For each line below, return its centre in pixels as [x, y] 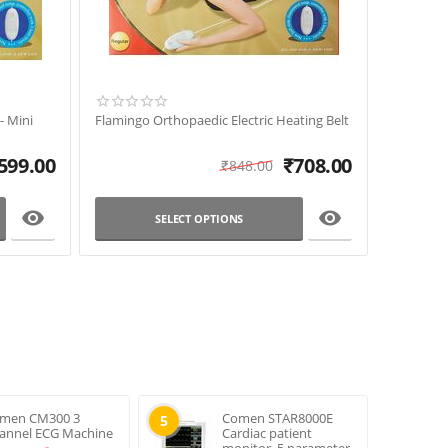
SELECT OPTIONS [199, 218]
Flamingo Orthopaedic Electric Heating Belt [222, 120]
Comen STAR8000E [277, 418]
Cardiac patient [266, 433]
